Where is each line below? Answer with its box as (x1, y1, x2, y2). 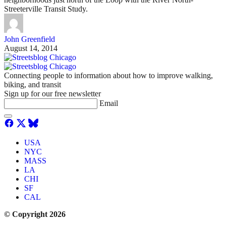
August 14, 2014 (4, 44, 58, 53)
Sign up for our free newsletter (4, 89, 101, 98)
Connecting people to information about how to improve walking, (4, 71, 213, 80)
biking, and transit (4, 80, 61, 89)
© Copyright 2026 (4, 210, 66, 219)
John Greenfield (4, 35, 55, 44)
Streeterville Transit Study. (4, 5, 88, 14)
